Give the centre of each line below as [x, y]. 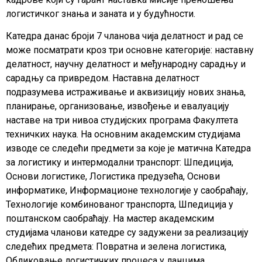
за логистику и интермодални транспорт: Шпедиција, [120, 163]
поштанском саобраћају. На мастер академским [110, 219]
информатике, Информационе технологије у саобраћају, [127, 191]
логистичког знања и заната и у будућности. [101, 13]
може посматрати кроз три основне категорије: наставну [130, 50]
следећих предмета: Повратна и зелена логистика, [116, 247]
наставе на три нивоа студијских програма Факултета [122, 120]
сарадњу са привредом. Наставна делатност [103, 78]
